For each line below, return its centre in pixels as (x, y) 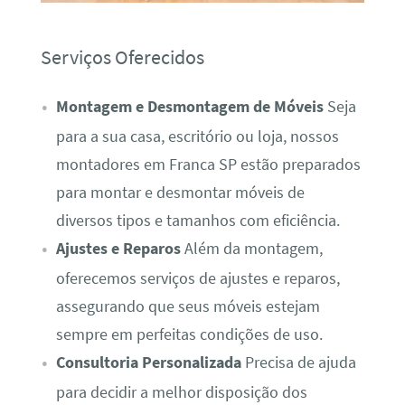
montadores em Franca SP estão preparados (208, 164)
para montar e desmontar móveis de (180, 192)
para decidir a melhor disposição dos (181, 392)
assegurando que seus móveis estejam (188, 306)
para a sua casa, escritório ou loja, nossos (197, 136)
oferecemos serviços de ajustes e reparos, (198, 278)
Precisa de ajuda (298, 362)
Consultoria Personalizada (148, 362)
